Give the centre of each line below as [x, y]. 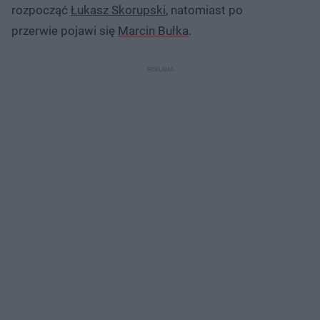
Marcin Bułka [153, 30]
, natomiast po [204, 10]
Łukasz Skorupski [118, 10]
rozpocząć [41, 10]
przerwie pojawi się [65, 30]
